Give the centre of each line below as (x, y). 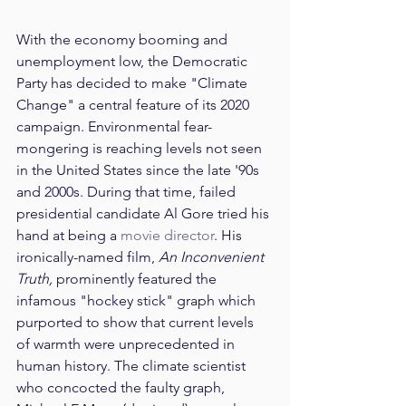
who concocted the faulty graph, (122, 388)
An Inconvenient (213, 257)
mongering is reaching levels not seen (141, 149)
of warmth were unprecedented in (127, 344)
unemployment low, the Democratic (134, 62)
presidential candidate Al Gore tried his (145, 214)
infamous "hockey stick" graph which (138, 301)
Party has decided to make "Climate (134, 83)
